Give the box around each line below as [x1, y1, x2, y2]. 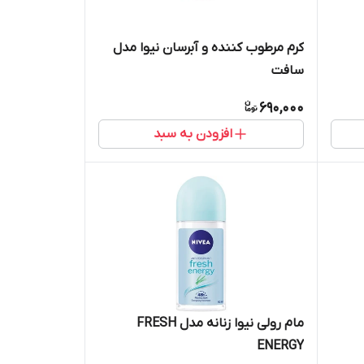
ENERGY [256, 337, 304, 354]
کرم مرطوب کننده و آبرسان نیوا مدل [112, 39, 304, 56]
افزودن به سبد [153, 125, 232, 142]
